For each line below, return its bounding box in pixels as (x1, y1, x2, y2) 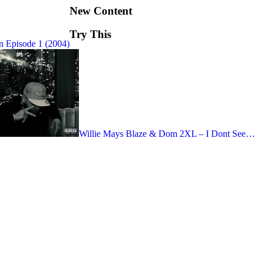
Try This (70, 28, 111, 41)
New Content (70, 4, 132, 17)
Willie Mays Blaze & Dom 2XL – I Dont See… (79, 129, 255, 139)
